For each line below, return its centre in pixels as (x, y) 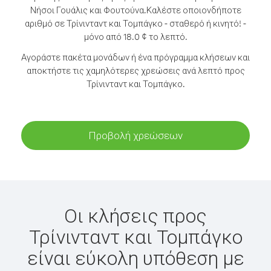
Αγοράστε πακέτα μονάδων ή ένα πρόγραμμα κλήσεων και (135, 57)
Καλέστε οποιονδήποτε (194, 10)
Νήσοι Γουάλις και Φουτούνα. (88, 10)
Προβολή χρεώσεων (135, 135)
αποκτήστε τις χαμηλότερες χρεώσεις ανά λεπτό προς (135, 70)
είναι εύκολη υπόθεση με (135, 257)
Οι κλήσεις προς (135, 215)
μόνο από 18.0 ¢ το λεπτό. (135, 37)
